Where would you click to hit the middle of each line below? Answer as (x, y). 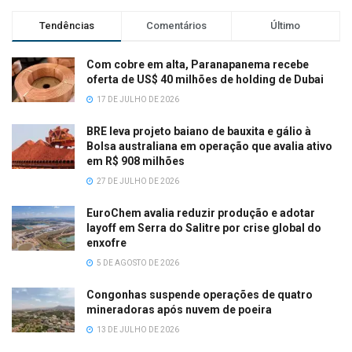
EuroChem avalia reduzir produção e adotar (201, 213)
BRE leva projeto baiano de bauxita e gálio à (199, 132)
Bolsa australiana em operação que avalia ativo (209, 147)
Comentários (176, 26)
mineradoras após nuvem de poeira (179, 310)
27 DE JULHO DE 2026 (137, 181)
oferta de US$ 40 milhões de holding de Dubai (205, 80)
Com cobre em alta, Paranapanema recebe (198, 65)
